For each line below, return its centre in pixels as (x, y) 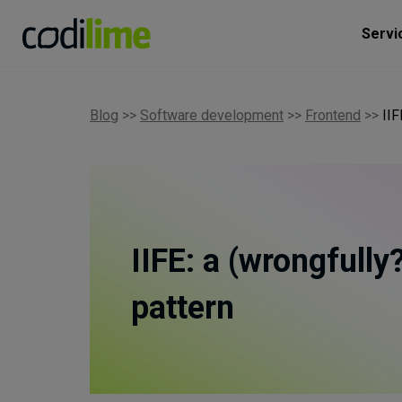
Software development (212, 115)
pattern (183, 308)
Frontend (333, 115)
